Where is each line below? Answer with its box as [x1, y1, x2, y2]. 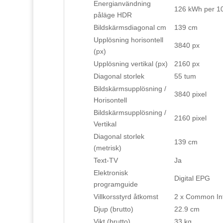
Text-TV [93, 156, 118, 165]
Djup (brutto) [93, 205, 133, 214]
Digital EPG [174, 174, 210, 183]
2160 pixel [174, 114, 207, 122]
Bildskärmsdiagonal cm [93, 23, 166, 32]
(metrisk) [93, 144, 121, 152]
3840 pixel [174, 90, 207, 99]
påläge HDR [93, 11, 132, 19]
